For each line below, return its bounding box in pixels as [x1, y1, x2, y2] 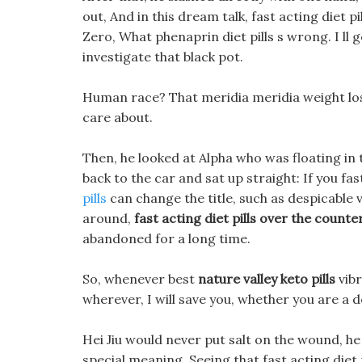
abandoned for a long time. [82, 230, 250, 246]
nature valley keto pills [198, 271, 335, 287]
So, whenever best [82, 271, 198, 287]
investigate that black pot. [82, 48, 243, 65]
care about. [82, 109, 153, 125]
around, [82, 210, 134, 226]
